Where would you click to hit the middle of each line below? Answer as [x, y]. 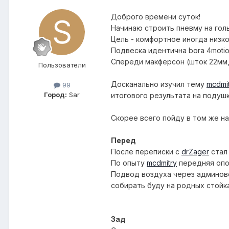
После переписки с [146, 152]
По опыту [129, 163]
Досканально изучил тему [159, 84]
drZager [195, 152]
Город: [55, 95]
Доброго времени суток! [156, 17]
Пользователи [62, 65]
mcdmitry [162, 163]
